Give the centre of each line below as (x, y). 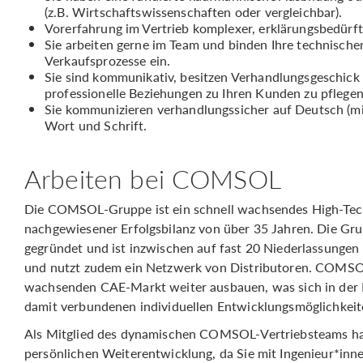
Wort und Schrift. (96, 125)
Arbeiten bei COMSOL (153, 178)
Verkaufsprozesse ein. (108, 60)
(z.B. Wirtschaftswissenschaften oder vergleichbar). (194, 12)
